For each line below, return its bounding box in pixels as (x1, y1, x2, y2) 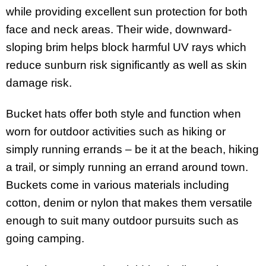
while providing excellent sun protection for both (6, 5, 248, 18)
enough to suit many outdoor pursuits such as (6, 214, 239, 227)
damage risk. (6, 76, 72, 89)
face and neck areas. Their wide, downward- (6, 23, 232, 36)
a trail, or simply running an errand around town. (6, 161, 248, 174)
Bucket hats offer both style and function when (6, 107, 241, 121)
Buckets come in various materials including (6, 179, 229, 192)
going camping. (6, 232, 84, 245)
